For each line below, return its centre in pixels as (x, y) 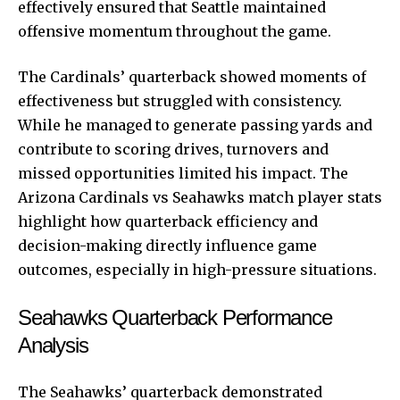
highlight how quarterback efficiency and (168, 221)
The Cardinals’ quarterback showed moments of (192, 76)
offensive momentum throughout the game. (175, 31)
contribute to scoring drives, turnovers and (173, 149)
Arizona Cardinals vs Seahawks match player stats (200, 197)
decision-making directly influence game (167, 245)
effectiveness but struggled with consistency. (180, 100)
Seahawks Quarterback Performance (175, 317)
